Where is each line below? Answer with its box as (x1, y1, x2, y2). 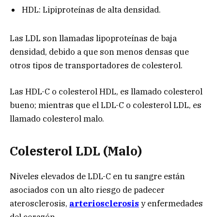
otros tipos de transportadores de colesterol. (10, 60, 183, 71)
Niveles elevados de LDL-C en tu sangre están (10, 171, 185, 182)
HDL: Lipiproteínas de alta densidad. (22, 4, 161, 15)
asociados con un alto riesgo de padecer (10, 185, 165, 196)
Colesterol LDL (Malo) (10, 143, 142, 159)
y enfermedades (139, 198, 203, 209)
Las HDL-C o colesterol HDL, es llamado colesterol (10, 86, 202, 97)
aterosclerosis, (10, 198, 69, 209)
